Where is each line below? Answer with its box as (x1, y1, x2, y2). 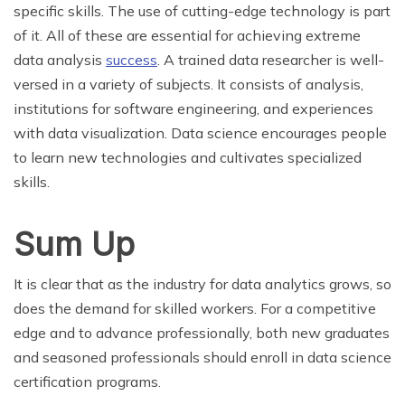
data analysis (14, 50, 106, 69)
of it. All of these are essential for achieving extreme (14, 25, 361, 44)
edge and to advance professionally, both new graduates (14, 323, 390, 342)
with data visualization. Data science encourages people (14, 123, 387, 142)
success (106, 50, 157, 69)
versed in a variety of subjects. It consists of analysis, (14, 74, 363, 93)
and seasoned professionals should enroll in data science (14, 347, 391, 366)
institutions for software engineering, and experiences (14, 99, 373, 118)
